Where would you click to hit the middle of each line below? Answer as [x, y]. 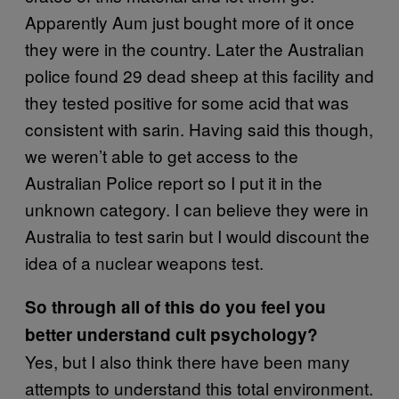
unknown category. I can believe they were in [197, 209]
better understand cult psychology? [171, 334]
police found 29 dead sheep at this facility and [199, 75]
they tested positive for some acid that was [187, 102]
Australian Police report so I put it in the [174, 182]
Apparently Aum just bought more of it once [190, 22]
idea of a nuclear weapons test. [144, 262]
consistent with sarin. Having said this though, [199, 129]
